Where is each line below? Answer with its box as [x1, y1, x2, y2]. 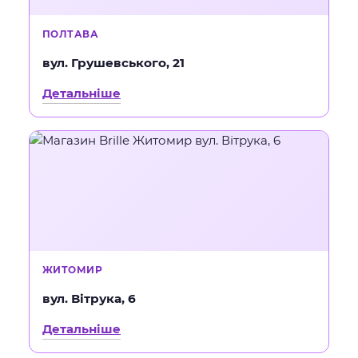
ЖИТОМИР [42, 264, 103, 276]
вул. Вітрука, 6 [42, 291, 136, 306]
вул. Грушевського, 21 [42, 55, 185, 70]
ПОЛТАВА [42, 28, 99, 40]
